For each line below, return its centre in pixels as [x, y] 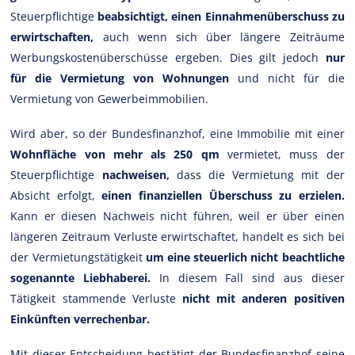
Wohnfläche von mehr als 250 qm [115, 154]
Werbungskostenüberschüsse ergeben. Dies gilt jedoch [168, 57]
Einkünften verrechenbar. [80, 319]
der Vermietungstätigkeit [78, 257]
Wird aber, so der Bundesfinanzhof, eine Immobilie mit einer [177, 133]
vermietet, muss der [282, 154]
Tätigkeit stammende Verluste [96, 298]
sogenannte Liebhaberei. [81, 277]
